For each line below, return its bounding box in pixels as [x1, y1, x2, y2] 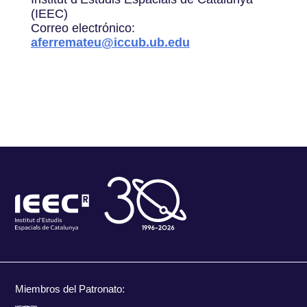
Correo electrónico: [30, 21, 135, 35]
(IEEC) [30, 6, 68, 21]
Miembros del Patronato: [15, 282, 125, 295]
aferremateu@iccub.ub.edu [30, 35, 190, 49]
